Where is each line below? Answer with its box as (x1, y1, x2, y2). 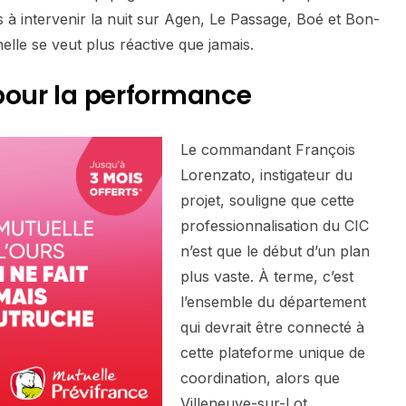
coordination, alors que (180, 369, 340, 388)
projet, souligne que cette (180, 191, 354, 210)
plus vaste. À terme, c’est (180, 267, 353, 286)
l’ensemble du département (180, 293, 366, 312)
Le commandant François (180, 140, 355, 159)
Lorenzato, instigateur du (180, 166, 353, 185)
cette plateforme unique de (180, 343, 365, 362)
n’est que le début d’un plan (180, 242, 370, 261)
